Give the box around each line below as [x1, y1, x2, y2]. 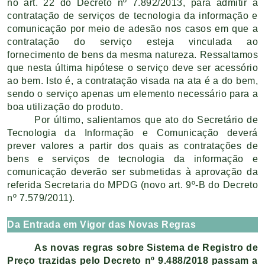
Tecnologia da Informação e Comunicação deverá [7, 127, 258, 138]
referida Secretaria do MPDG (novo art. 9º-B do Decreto [7, 179, 258, 190]
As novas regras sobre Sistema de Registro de [34, 243, 258, 253]
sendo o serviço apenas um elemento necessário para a [7, 88, 258, 99]
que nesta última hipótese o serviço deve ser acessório [7, 62, 258, 73]
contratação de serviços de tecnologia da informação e [7, 10, 258, 21]
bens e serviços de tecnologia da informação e [7, 153, 258, 164]
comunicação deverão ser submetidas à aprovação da [7, 166, 258, 177]
